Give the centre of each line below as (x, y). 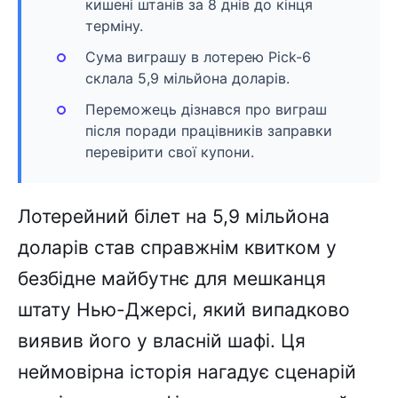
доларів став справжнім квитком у (177, 247)
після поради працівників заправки (209, 130)
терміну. (114, 25)
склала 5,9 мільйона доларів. (187, 78)
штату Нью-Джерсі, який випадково (184, 309)
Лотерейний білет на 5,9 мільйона (174, 216)
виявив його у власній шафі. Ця (162, 340)
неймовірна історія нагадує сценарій (187, 371)
